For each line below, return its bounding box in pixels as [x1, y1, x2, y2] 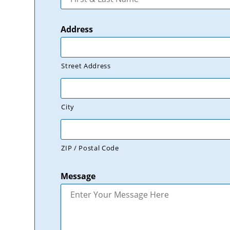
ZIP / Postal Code [61, 143, 119, 152]
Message [61, 170, 96, 182]
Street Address [61, 61, 111, 70]
